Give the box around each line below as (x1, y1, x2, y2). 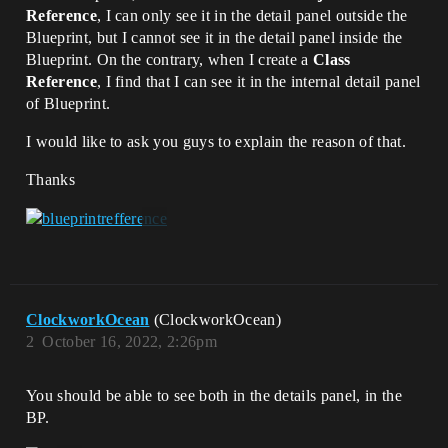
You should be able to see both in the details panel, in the (26, 387, 402, 405)
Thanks (26, 171, 75, 188)
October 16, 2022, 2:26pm (42, 333, 218, 351)
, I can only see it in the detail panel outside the (96, 7, 408, 24)
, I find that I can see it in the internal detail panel (96, 73, 421, 90)
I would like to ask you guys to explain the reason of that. (26, 133, 406, 150)
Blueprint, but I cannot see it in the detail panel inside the (26, 29, 403, 46)
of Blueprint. (26, 95, 111, 112)
